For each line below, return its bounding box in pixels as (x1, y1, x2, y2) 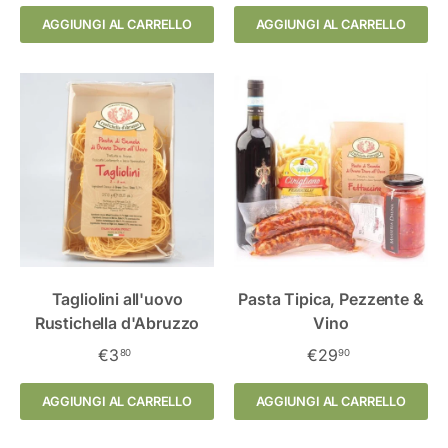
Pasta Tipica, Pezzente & (238, 288, 424, 309)
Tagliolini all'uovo (51, 288, 183, 309)
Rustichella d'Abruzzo (34, 312, 200, 333)
